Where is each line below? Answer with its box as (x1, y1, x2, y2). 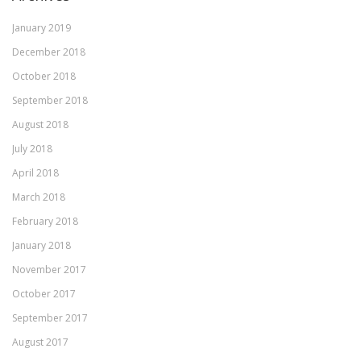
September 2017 (12, 311, 88, 326)
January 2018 (12, 239, 71, 253)
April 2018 (12, 166, 59, 180)
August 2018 (12, 118, 68, 132)
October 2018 (12, 69, 76, 84)
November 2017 (12, 263, 86, 277)
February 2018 (12, 214, 78, 229)
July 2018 (12, 142, 52, 156)
